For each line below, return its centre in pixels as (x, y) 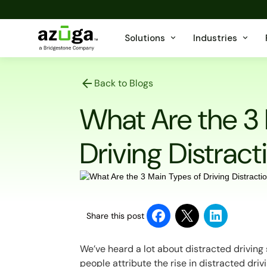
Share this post (116, 216)
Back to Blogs (124, 83)
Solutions (145, 38)
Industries (215, 38)
